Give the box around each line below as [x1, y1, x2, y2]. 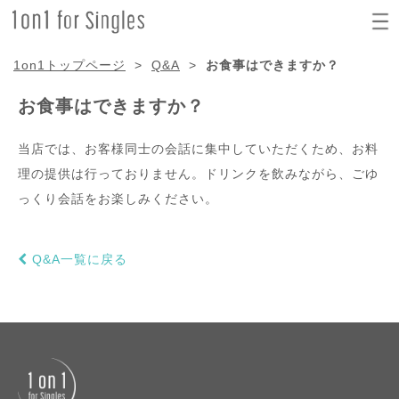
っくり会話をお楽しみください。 [18, 191, 218, 206]
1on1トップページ [13, 58, 126, 72]
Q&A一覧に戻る [32, 252, 127, 266]
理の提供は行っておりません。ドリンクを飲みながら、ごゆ [18, 167, 379, 181]
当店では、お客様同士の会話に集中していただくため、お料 [18, 142, 379, 156]
